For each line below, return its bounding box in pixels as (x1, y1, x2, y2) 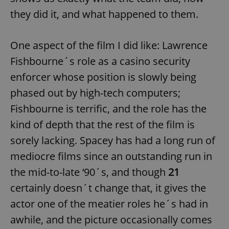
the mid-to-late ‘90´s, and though (10, 165, 168, 179)
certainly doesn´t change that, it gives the (10, 181, 206, 195)
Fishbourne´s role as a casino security (10, 54, 190, 68)
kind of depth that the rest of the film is (10, 118, 195, 132)
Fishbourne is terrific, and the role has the (10, 102, 207, 116)
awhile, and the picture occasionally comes (10, 213, 212, 227)
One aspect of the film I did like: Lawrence (10, 38, 208, 53)
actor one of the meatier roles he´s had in (10, 197, 208, 211)
